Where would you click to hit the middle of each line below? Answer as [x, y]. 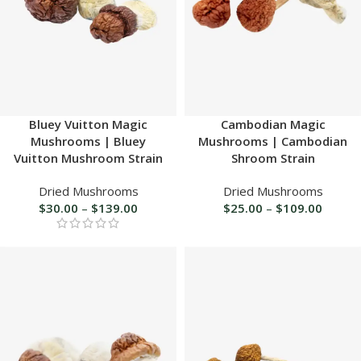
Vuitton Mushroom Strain [88, 158]
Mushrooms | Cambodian [273, 141]
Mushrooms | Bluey [88, 141]
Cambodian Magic [273, 124]
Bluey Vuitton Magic [88, 124]
